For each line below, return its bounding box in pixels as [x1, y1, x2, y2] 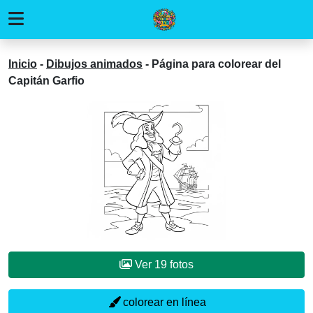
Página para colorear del [152, 58, 281, 70]
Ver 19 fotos [132, 259, 194, 270]
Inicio [8, 58, 37, 70]
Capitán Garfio [8, 75, 85, 87]
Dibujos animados [46, 58, 143, 70]
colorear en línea [119, 296, 206, 308]
